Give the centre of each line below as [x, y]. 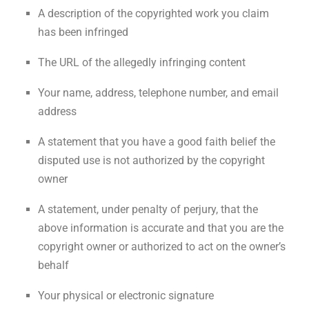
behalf [53, 265]
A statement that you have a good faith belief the [157, 141]
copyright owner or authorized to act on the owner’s [162, 246]
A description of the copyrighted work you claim [153, 13]
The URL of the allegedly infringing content [142, 62]
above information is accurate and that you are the [161, 228]
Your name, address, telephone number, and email [158, 92]
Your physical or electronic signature [126, 295]
